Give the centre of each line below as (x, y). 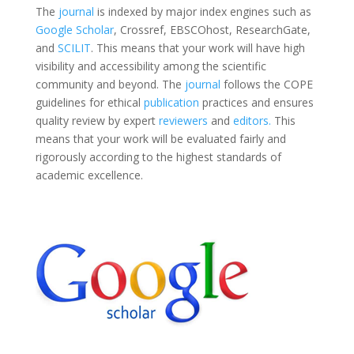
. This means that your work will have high (198, 48)
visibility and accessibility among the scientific (151, 66)
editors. (252, 121)
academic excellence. (89, 175)
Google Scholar (74, 30)
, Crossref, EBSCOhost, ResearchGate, (212, 30)
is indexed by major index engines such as (202, 11)
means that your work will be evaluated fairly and (160, 139)
